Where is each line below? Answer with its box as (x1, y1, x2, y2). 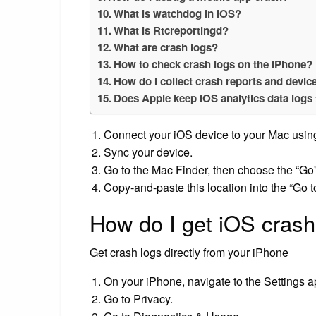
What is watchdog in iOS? (114, 5, 242, 21)
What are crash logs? (114, 39, 219, 55)
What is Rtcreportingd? (114, 22, 229, 38)
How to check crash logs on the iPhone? (114, 56, 313, 72)
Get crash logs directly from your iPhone (90, 243, 288, 260)
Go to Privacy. (104, 290, 173, 307)
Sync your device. (104, 143, 193, 160)
